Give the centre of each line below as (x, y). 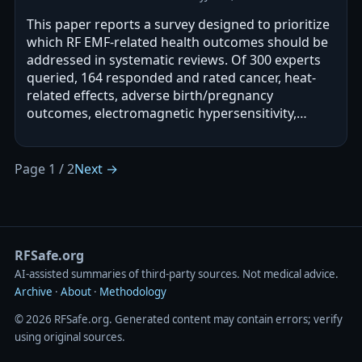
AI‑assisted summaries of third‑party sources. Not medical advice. (177, 274)
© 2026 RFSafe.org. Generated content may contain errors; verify (179, 319)
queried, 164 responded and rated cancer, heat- (171, 77)
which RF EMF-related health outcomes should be (177, 42)
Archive (34, 291)
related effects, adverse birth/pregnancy (150, 95)
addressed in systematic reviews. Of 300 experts (174, 59)
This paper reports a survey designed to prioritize (178, 24)
